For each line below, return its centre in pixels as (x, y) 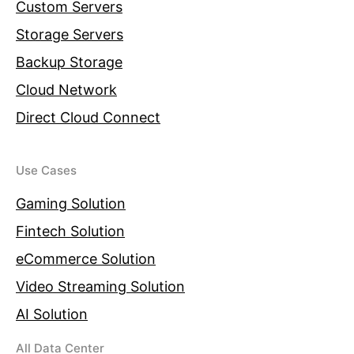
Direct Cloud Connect (88, 117)
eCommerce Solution (86, 258)
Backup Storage (69, 62)
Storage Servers (70, 34)
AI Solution (52, 314)
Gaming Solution (71, 203)
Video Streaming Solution (100, 286)
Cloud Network (66, 89)
